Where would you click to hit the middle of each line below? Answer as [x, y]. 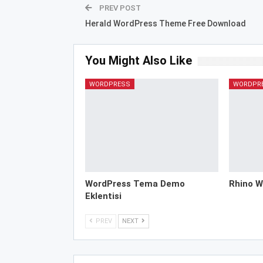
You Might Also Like [138, 61]
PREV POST [119, 8]
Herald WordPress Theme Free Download [165, 24]
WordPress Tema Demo [135, 184]
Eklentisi [103, 196]
